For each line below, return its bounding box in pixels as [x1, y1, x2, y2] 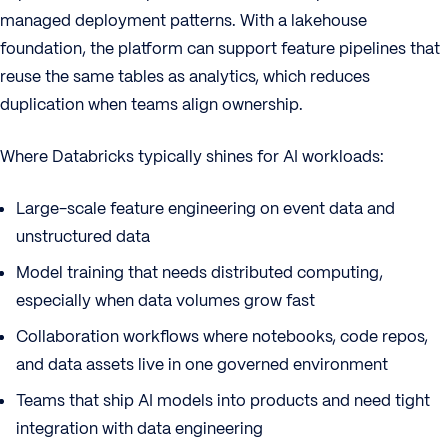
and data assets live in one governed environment [16, 354, 388, 375]
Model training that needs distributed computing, [16, 262, 383, 283]
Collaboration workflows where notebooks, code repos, [16, 326, 428, 347]
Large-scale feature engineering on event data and [16, 198, 395, 219]
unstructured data [16, 226, 150, 247]
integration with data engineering [16, 418, 263, 439]
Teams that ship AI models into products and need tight [16, 390, 430, 411]
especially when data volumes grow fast [16, 290, 315, 311]
